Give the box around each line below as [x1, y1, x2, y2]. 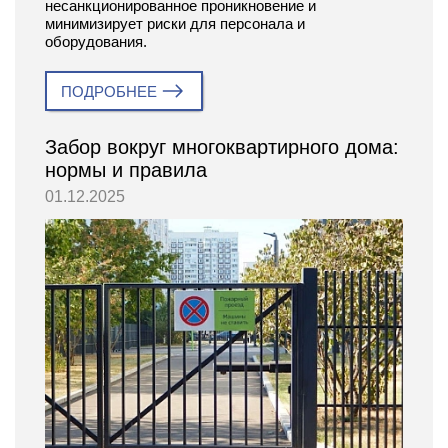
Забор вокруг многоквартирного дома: [45, 135, 399, 158]
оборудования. [45, 32, 147, 50]
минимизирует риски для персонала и [45, 14, 305, 32]
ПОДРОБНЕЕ [61, 82, 157, 100]
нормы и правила [45, 158, 207, 181]
